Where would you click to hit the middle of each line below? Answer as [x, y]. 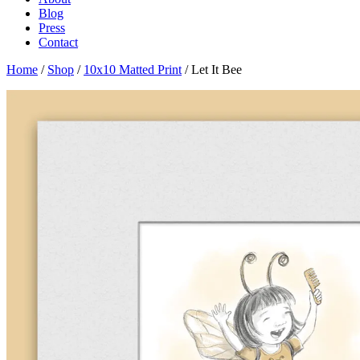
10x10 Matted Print [133, 70]
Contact [58, 42]
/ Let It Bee [212, 70]
